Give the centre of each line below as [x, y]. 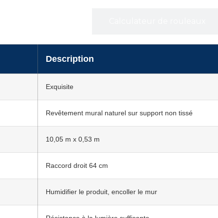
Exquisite [60, 87]
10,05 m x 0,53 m [73, 139]
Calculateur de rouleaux [157, 21]
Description [70, 59]
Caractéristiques [44, 21]
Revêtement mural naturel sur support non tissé [119, 113]
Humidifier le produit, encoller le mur [101, 192]
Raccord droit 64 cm [77, 166]
